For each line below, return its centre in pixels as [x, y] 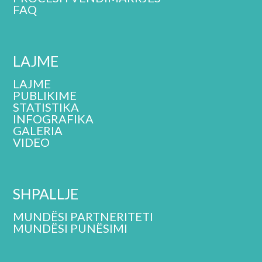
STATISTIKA [46, 107]
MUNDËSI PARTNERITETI [83, 216]
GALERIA [38, 130]
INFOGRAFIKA [54, 118]
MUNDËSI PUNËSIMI [70, 228]
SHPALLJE [46, 193]
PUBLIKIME [45, 95]
